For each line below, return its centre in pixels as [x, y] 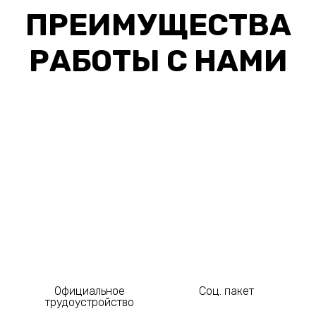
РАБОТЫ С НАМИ [158, 61]
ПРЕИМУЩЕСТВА [158, 25]
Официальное [90, 291]
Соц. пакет [226, 291]
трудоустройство [90, 302]
